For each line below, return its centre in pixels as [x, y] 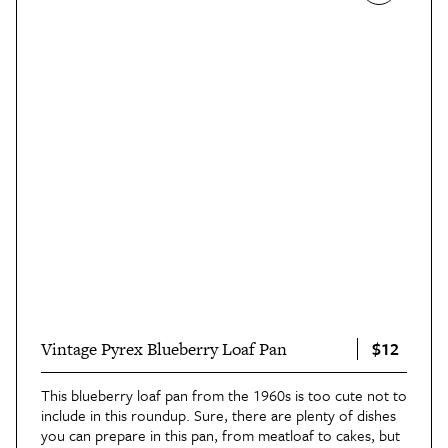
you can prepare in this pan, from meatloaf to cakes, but [220, 434]
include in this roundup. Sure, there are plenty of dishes [218, 414]
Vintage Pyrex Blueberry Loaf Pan [164, 348]
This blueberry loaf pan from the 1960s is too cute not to [224, 394]
